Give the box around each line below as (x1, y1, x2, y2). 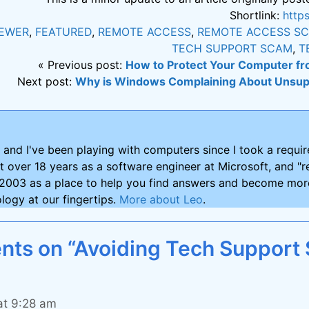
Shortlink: (230, 8, 283, 23)
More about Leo (119, 192, 203, 207)
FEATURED (35, 25, 92, 39)
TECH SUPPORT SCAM (172, 41, 293, 56)
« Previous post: (38, 58, 126, 72)
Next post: (17, 74, 76, 89)
